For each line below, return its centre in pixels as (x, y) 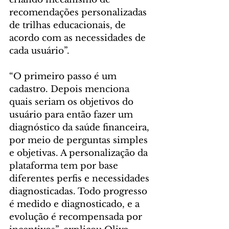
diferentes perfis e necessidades (81, 178)
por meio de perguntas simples (80, 140)
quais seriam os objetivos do (73, 102)
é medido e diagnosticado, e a (76, 204)
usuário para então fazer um (72, 114)
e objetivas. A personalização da (80, 153)
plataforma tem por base (65, 166)
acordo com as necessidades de (79, 38)
